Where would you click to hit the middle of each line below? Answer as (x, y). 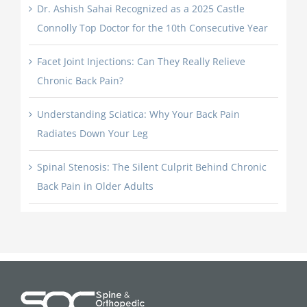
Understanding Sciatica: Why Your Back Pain (138, 114)
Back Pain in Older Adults (95, 186)
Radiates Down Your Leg (92, 134)
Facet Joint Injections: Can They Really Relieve (141, 62)
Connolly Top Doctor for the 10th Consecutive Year (152, 28)
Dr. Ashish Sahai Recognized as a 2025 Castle (140, 9)
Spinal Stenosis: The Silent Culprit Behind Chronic (151, 167)
